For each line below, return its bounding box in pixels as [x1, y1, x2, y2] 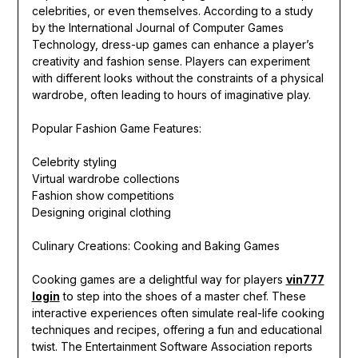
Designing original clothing [31, 205, 171, 220]
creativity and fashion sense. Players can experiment [31, 54, 310, 69]
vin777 [285, 272, 324, 287]
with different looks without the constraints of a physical [31, 71, 324, 86]
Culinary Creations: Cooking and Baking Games [31, 239, 280, 253]
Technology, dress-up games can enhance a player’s [31, 38, 314, 52]
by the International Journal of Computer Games [31, 21, 284, 35]
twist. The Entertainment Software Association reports [31, 340, 312, 354]
